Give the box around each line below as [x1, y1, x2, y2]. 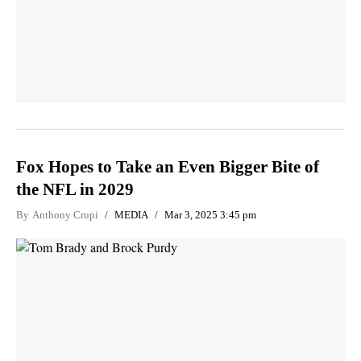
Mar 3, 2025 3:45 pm [164, 209, 256, 221]
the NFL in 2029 [16, 180, 134, 199]
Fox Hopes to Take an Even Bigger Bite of [16, 157, 319, 176]
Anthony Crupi [32, 209, 98, 221]
